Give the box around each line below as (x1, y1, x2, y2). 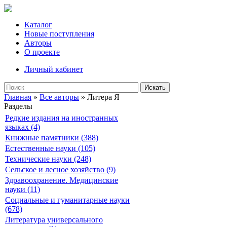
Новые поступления (24, 29, 94, 38)
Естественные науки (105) (5, 144, 95, 153)
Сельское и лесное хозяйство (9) (5, 165, 116, 174)
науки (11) (5, 185, 40, 194)
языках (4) (5, 123, 40, 131)
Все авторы (40, 93, 79, 101)
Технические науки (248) (5, 155, 91, 163)
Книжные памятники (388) (5, 133, 98, 142)
